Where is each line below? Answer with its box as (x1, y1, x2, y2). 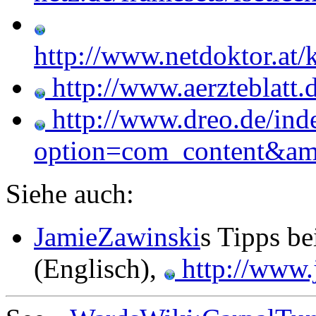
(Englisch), (34, 253, 164, 284)
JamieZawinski (34, 221, 200, 252)
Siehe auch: (6, 178, 134, 209)
